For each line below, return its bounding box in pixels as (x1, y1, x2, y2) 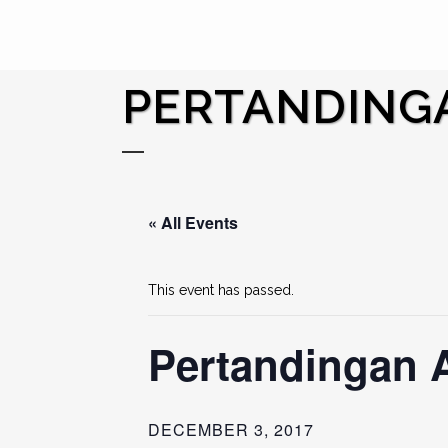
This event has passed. (148, 282, 294, 298)
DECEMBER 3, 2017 (148, 418, 314, 441)
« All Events (148, 211, 238, 234)
